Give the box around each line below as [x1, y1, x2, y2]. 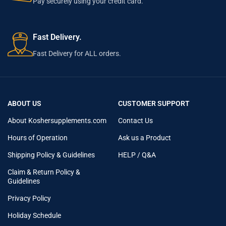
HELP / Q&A [118, 151, 156, 159]
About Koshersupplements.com [8, 117, 107, 125]
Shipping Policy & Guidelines [8, 151, 95, 159]
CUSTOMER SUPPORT [118, 99, 190, 108]
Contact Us [118, 117, 153, 125]
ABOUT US [8, 99, 42, 108]
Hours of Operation [8, 134, 68, 142]
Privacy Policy [8, 194, 51, 203]
